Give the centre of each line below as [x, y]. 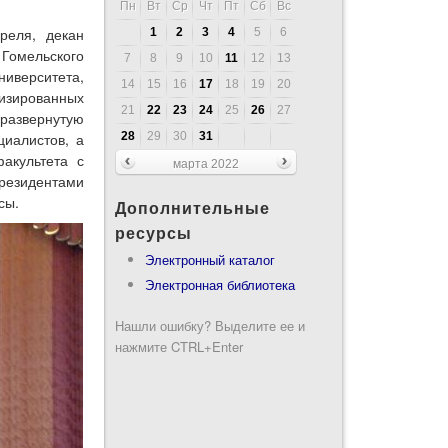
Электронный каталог [209, 260]
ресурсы [153, 233]
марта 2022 [205, 163]
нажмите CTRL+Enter [178, 346]
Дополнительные [192, 208]
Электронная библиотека [219, 285]
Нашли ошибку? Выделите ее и [209, 325]
